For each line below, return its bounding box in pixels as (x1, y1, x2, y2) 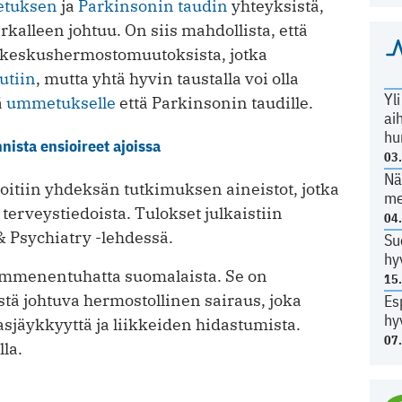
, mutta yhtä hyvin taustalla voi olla (36, 67, 299, 89)
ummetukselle (6, 92, 116, 113)
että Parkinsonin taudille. (116, 92, 313, 113)
